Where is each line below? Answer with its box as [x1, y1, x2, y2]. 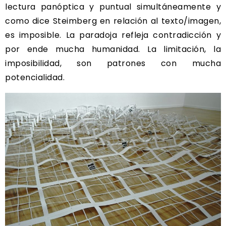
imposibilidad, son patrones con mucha [5, 57, 221, 69]
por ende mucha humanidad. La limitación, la [5, 43, 221, 55]
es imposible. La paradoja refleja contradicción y [5, 29, 221, 41]
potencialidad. [5, 71, 65, 83]
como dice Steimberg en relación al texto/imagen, [5, 15, 221, 27]
